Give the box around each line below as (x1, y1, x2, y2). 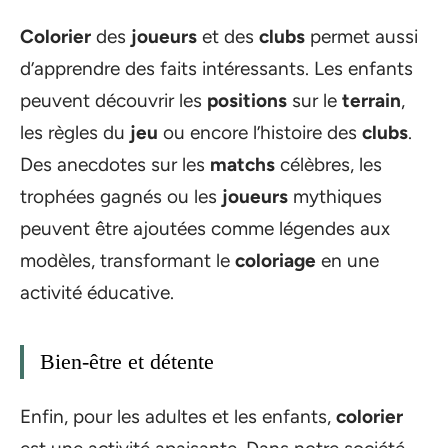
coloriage (235, 248, 316, 272)
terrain (342, 88, 401, 112)
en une (316, 248, 379, 272)
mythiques (288, 184, 382, 208)
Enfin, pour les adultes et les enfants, (20, 405, 336, 429)
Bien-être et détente (40, 348, 214, 374)
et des (197, 24, 259, 48)
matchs (210, 152, 275, 176)
